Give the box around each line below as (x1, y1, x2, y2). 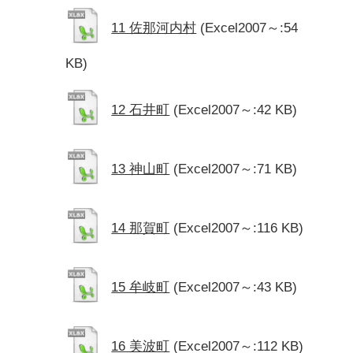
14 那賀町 (111, 220, 170, 236)
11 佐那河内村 (111, 20, 197, 35)
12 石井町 (111, 102, 170, 117)
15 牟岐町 (111, 279, 170, 295)
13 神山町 (111, 161, 170, 176)
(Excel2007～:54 (200, 20, 299, 35)
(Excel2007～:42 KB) (173, 102, 298, 117)
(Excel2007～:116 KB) (173, 220, 304, 236)
